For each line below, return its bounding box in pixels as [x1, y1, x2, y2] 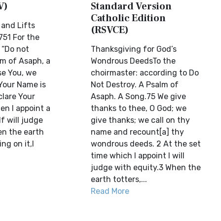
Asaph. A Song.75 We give [91, 92, 186, 101]
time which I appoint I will [91, 151, 185, 160]
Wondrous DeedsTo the [91, 56, 176, 66]
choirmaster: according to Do [91, 68, 199, 77]
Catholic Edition [91, 12, 166, 25]
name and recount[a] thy [91, 127, 184, 137]
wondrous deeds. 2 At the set [91, 139, 201, 148]
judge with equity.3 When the [91, 163, 201, 172]
